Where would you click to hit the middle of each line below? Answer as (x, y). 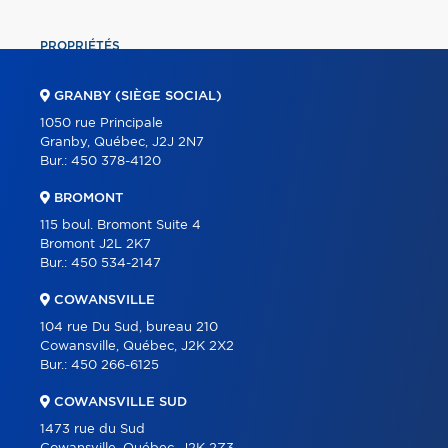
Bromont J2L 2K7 (95, 244)
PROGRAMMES (85, 215)
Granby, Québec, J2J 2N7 (122, 142)
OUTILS (63, 181)
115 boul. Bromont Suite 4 (120, 225)
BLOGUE (66, 317)
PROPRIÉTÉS (80, 45)
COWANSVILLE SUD (118, 402)
